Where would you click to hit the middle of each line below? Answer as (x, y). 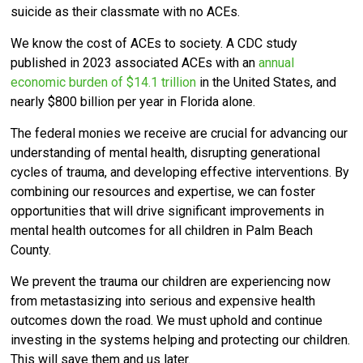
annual (277, 63)
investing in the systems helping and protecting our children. (181, 340)
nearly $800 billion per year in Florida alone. (135, 102)
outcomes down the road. (84, 321)
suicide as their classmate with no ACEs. (126, 12)
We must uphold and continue (240, 321)
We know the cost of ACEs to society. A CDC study (154, 44)
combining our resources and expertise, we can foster (163, 192)
